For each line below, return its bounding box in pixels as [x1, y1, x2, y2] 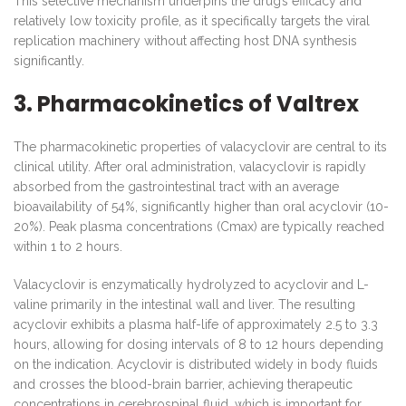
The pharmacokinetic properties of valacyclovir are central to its [14, 139, 387, 154]
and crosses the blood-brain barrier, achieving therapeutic [14, 376, 353, 391]
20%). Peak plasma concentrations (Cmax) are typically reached [14, 218, 384, 234]
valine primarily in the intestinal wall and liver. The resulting [14, 296, 355, 312]
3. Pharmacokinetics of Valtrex [14, 88, 359, 119]
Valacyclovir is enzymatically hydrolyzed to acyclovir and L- [14, 276, 369, 292]
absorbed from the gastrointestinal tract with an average [14, 179, 339, 194]
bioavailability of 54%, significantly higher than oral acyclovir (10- [14, 198, 389, 214]
